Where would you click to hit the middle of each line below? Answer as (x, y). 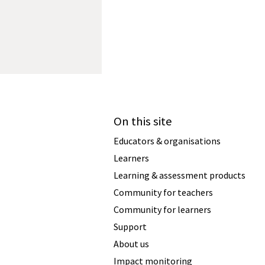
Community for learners (162, 210)
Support (130, 227)
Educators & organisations (167, 141)
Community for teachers (163, 193)
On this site (143, 122)
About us (131, 244)
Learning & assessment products (180, 175)
